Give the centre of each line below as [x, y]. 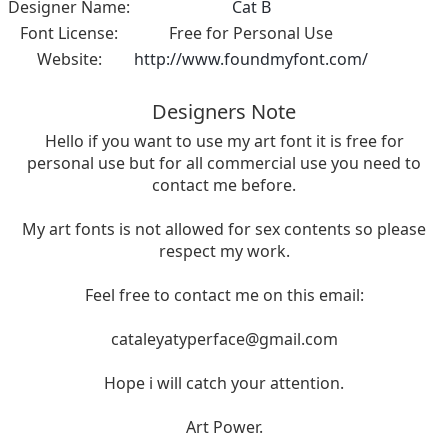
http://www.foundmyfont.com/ [251, 59]
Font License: [69, 33]
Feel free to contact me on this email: [224, 295]
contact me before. [224, 185]
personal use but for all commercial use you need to [224, 163]
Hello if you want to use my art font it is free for [224, 141]
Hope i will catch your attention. [224, 383]
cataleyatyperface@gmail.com [224, 339]
